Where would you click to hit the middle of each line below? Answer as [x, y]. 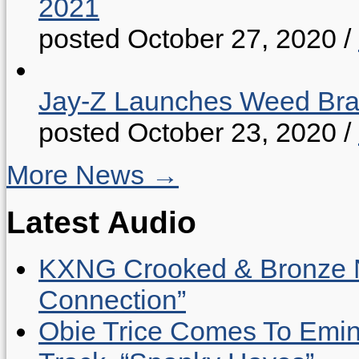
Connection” [112, 300]
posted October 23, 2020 [188, 133]
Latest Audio [101, 222]
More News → [93, 175]
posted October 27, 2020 [188, 39]
